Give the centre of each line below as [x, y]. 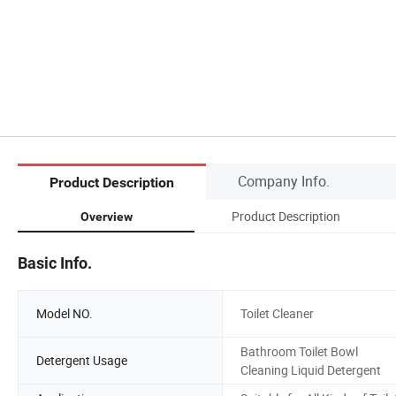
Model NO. [65, 314]
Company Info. [284, 181]
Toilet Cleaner [277, 314]
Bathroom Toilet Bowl [299, 351]
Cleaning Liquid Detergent [311, 369]
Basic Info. [55, 263]
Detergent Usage [82, 361]
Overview [106, 216]
